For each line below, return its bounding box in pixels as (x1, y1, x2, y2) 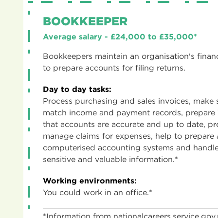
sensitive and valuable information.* (43, 154, 178, 164)
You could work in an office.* (43, 187, 152, 197)
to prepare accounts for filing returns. (43, 63, 185, 73)
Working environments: (43, 176, 137, 185)
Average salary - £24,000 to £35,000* (43, 32, 197, 41)
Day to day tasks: (43, 84, 111, 94)
